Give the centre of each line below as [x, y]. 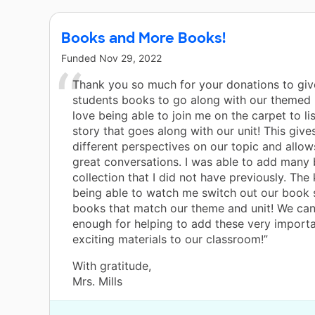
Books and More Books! [143, 38]
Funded [80, 58]
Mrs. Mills [97, 282]
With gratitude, [112, 266]
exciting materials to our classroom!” [170, 239]
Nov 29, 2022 [130, 58]
